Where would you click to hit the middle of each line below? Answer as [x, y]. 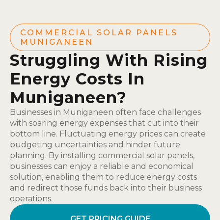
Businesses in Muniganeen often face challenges [105, 112]
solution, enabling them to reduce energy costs [103, 177]
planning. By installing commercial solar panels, [102, 155]
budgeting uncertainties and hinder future [95, 145]
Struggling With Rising [109, 60]
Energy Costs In [77, 79]
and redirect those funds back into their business [106, 188]
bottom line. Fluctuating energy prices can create [108, 134]
